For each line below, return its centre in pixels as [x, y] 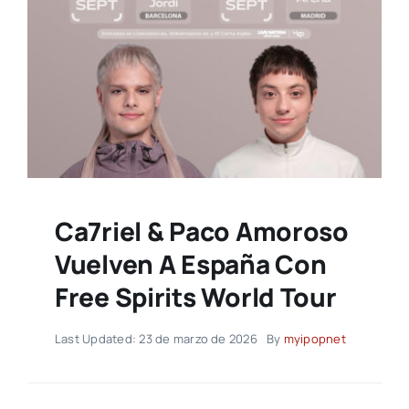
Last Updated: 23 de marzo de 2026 [156, 339]
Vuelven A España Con [190, 264]
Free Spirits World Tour [195, 297]
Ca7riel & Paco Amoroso [201, 231]
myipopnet [315, 339]
